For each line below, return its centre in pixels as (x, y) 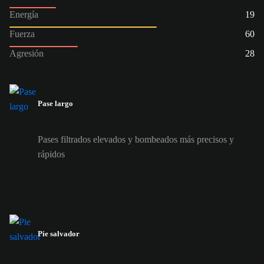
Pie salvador (59, 234)
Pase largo (55, 103)
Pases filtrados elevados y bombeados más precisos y (136, 140)
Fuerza (22, 34)
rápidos (51, 154)
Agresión (27, 53)
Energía (24, 14)
